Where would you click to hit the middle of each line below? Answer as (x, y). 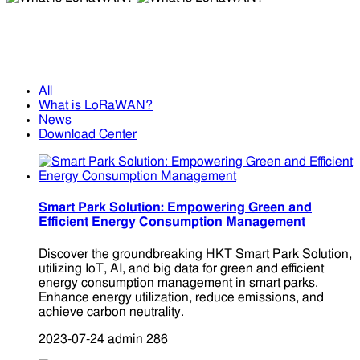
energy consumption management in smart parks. (178, 282)
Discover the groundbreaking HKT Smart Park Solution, (195, 254)
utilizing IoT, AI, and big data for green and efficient (181, 268)
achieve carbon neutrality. (111, 311)
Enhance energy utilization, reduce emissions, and (181, 297)
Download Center (88, 135)
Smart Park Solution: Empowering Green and (175, 208)
